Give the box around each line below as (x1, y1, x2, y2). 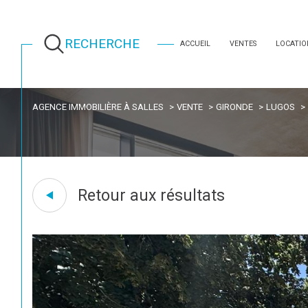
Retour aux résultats (77, 186, 225, 205)
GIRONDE (215, 101, 253, 112)
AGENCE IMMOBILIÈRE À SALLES (32, 101, 164, 112)
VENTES (229, 38, 256, 48)
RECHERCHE (65, 36, 140, 52)
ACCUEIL (179, 38, 210, 48)
